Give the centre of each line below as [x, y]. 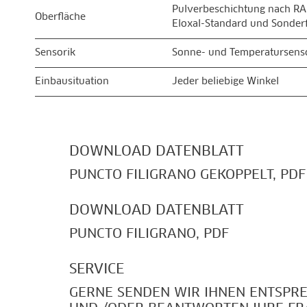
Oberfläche [60, 17]
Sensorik [55, 53]
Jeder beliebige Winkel [225, 82]
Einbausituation [72, 82]
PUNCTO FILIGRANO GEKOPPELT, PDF [187, 175]
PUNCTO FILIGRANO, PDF [149, 234]
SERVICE [97, 269]
